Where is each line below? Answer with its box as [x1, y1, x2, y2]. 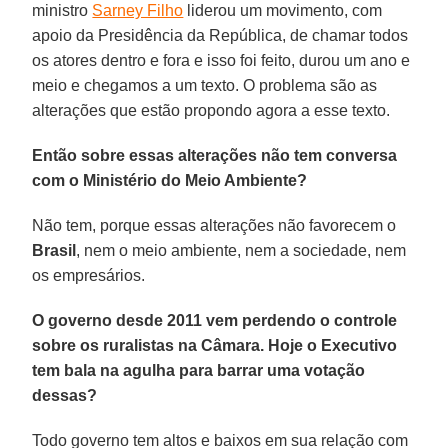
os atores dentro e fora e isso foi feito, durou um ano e [32, 51, 411, 69]
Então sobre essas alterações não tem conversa [32, 146, 398, 164]
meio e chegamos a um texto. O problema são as [32, 76, 378, 94]
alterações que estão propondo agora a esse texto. [32, 101, 391, 119]
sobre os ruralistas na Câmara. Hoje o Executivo [32, 336, 398, 354]
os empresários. [32, 266, 146, 284]
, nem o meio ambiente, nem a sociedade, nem [76, 241, 407, 259]
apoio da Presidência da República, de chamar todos [32, 26, 409, 44]
